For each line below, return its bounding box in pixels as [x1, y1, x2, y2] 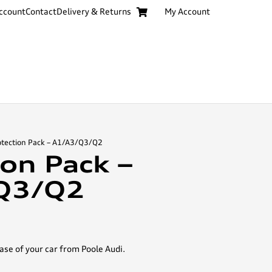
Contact [25, 7, 57, 16]
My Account [165, 7, 210, 16]
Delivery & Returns [56, 7, 132, 16]
